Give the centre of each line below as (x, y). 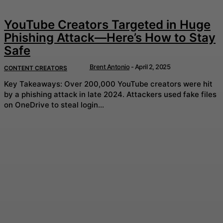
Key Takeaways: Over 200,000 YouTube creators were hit (34, 84)
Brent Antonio (109, 67)
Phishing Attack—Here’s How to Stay (110, 38)
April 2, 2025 (152, 67)
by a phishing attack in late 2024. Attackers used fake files (65, 94)
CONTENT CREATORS (36, 68)
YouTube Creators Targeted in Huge (107, 25)
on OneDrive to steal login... (54, 105)
